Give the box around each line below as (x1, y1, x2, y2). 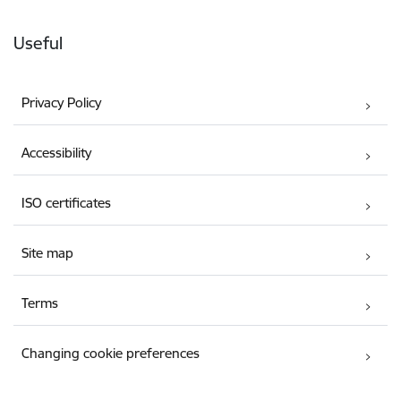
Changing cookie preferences (21, 345, 200, 363)
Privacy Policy (21, 94, 102, 112)
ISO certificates (21, 194, 112, 212)
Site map (21, 244, 74, 262)
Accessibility (21, 144, 92, 162)
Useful (13, 32, 63, 55)
